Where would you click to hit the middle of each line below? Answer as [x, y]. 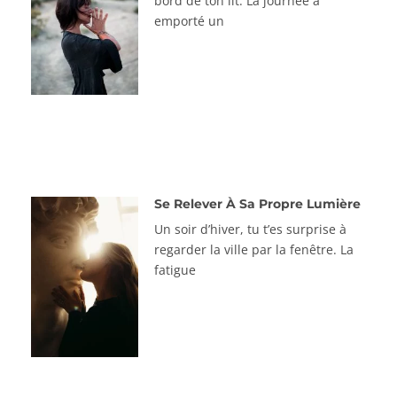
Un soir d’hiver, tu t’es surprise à [250, 229]
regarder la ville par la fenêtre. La [253, 249]
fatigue [175, 269]
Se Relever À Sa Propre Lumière [257, 203]
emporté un [189, 21]
